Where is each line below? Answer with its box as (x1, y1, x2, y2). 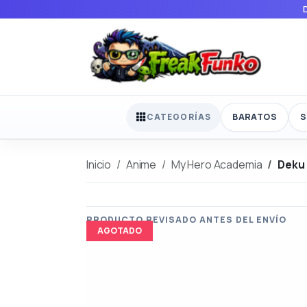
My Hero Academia (171, 156, 262, 172)
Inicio (86, 156, 112, 172)
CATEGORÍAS (147, 111, 212, 123)
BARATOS (232, 110, 277, 123)
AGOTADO (97, 224, 142, 236)
